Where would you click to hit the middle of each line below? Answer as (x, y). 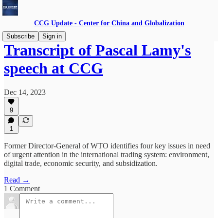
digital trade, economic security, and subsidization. (81, 163)
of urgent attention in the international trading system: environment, (107, 154)
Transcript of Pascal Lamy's (97, 50)
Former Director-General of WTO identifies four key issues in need (107, 146)
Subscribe (20, 36)
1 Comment (22, 189)
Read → (17, 180)
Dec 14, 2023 (25, 92)
